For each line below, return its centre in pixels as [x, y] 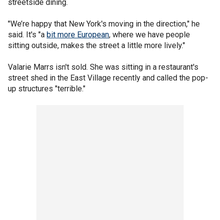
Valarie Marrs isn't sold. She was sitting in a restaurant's [103, 67]
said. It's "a [27, 34]
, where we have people [150, 34]
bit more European [78, 34]
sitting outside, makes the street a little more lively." [96, 45]
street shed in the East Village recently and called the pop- [108, 78]
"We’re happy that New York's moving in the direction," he [104, 24]
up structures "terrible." [47, 88]
